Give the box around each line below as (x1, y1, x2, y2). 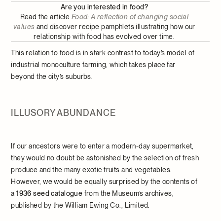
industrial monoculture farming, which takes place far (11, 61, 176, 69)
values (13, 23, 35, 31)
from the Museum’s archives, (82, 189, 174, 198)
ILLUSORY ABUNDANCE (11, 107, 116, 118)
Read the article (20, 13, 72, 21)
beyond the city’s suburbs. (11, 73, 93, 81)
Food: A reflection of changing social (71, 13, 189, 21)
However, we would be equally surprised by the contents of (11, 178, 198, 186)
